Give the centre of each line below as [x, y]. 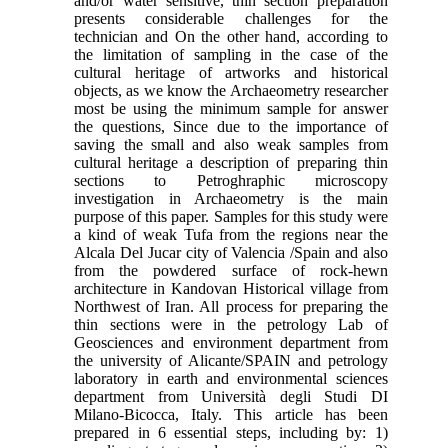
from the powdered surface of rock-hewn [231, 270]
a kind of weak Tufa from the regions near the [231, 234]
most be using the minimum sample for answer [231, 108]
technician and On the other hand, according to [231, 36]
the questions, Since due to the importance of [231, 126]
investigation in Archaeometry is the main [231, 198]
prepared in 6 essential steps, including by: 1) [231, 432]
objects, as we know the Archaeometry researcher [231, 90]
